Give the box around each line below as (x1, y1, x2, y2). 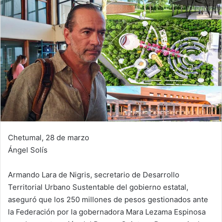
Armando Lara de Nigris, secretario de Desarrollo (8, 169, 179, 179)
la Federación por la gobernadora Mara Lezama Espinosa (8, 207, 206, 217)
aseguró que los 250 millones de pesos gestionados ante (8, 194, 208, 204)
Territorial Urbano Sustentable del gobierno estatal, (8, 182, 188, 192)
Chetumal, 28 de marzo (8, 132, 89, 142)
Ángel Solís (8, 145, 48, 155)
